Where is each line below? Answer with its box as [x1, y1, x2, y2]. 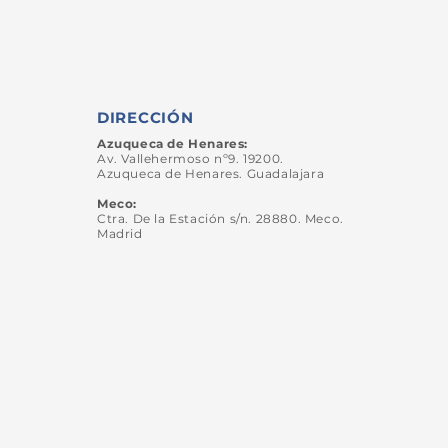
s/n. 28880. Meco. [225, 211, 344, 226]
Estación [169, 211, 226, 226]
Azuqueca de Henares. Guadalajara [96, 166, 325, 181]
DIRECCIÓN [96, 108, 194, 127]
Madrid [96, 226, 147, 241]
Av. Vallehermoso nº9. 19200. [96, 151, 284, 166]
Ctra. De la [96, 211, 170, 226]
